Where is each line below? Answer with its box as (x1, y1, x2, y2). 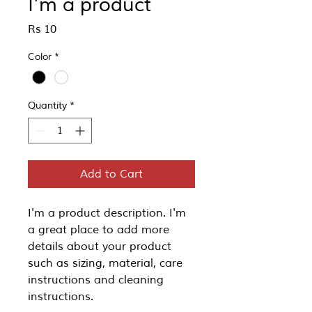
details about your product (28, 240, 171, 254)
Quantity (28, 100, 67, 112)
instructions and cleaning (28, 273, 164, 288)
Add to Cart (80, 167, 143, 182)
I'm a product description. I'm (28, 206, 186, 221)
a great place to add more (28, 223, 169, 237)
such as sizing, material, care (28, 256, 182, 271)
